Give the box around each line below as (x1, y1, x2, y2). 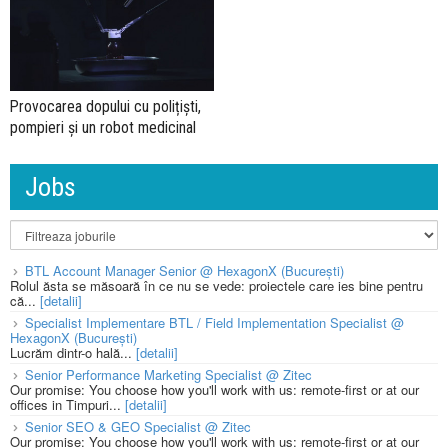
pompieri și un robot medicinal (10, 118, 196, 138)
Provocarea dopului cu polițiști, (10, 97, 201, 117)
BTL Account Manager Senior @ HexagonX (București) (25, 261, 344, 281)
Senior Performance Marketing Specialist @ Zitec (25, 365, 312, 385)
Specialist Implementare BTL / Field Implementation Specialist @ (25, 313, 404, 333)
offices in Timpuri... (10, 395, 125, 415)
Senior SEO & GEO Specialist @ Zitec (25, 417, 251, 437)
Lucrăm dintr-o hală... (10, 343, 136, 363)
